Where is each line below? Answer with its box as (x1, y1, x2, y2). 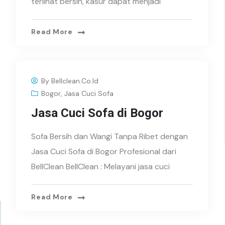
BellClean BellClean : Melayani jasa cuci (31, 161, 170, 172)
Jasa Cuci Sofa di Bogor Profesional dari (31, 146, 177, 157)
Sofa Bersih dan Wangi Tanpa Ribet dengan (31, 131, 188, 142)
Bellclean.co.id (51, 76, 99, 85)
